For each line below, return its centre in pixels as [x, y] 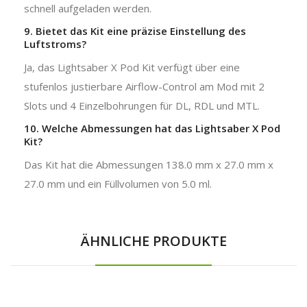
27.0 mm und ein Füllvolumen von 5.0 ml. [118, 183]
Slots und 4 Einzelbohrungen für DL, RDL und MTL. [142, 105]
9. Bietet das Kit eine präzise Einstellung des [135, 30]
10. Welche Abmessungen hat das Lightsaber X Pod [152, 128]
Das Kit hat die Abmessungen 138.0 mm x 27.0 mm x [149, 164]
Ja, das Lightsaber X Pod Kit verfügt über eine [132, 67]
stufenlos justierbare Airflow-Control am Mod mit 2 [144, 86]
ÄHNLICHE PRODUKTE [153, 241]
